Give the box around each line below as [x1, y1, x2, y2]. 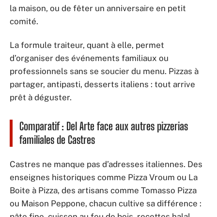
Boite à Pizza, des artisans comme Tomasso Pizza [10, 185, 197, 195]
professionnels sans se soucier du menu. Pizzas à [10, 66, 199, 76]
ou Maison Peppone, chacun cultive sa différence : [10, 198, 201, 208]
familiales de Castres [19, 133, 95, 146]
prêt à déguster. [10, 93, 72, 102]
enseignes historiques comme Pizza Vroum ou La [10, 172, 198, 182]
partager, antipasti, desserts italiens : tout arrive [10, 79, 195, 89]
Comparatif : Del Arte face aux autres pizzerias [19, 120, 188, 133]
